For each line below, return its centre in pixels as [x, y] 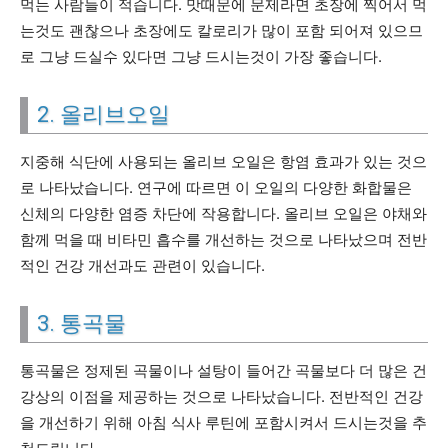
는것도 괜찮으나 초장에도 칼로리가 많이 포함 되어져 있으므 [221, 30]
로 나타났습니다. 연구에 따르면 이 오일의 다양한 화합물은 [216, 187]
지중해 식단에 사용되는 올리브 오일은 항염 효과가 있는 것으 [223, 161]
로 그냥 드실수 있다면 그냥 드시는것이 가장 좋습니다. [201, 56]
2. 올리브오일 [103, 114]
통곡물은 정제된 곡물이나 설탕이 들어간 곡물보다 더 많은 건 [223, 370]
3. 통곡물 [81, 323]
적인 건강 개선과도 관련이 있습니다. [142, 265]
